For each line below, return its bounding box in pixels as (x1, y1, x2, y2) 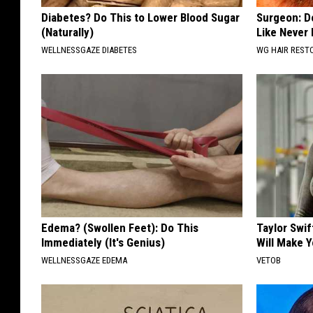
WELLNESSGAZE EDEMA (41, 254, 127, 265)
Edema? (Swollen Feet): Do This (41, 220, 198, 235)
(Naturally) (41, 24, 94, 39)
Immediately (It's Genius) (41, 235, 165, 249)
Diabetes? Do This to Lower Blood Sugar (41, 10, 240, 24)
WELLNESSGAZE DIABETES (41, 44, 137, 55)
